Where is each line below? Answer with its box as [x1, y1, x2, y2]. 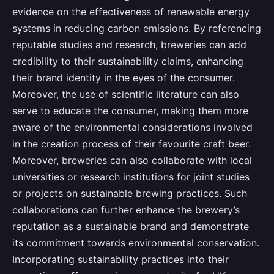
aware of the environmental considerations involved [12, 121, 253, 134]
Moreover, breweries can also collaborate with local [12, 154, 252, 167]
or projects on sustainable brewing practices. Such [12, 187, 247, 200]
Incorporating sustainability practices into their [12, 253, 229, 266]
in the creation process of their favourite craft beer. [12, 138, 251, 150]
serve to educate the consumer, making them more [12, 105, 248, 117]
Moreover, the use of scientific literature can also [12, 88, 239, 101]
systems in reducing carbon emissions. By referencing [12, 22, 261, 35]
